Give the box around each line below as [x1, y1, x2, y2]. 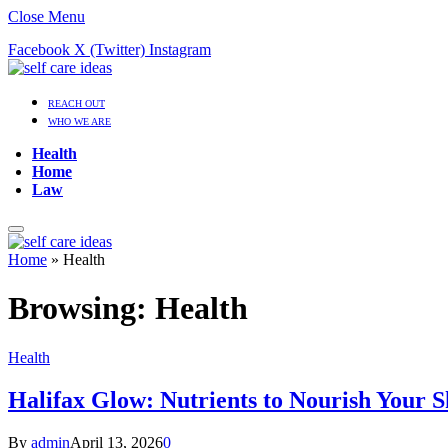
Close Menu [8, 8, 85, 25]
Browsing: [8, 290, 155, 327]
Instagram [149, 41, 211, 58]
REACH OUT [48, 98, 105, 109]
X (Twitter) [74, 41, 145, 58]
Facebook [8, 41, 70, 58]
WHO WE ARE [48, 116, 111, 127]
